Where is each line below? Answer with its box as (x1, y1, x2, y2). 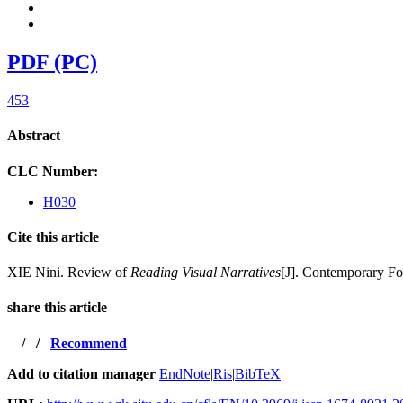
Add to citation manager (7, 365, 156, 381)
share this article (7, 300, 107, 316)
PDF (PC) (7, 50, 97, 75)
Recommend (50, 335, 127, 351)
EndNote (159, 365, 210, 381)
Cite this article (7, 228, 99, 245)
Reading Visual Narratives (130, 264, 281, 281)
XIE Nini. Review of (7, 264, 130, 281)
